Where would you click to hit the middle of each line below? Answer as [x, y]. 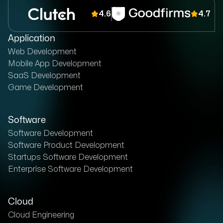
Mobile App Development [55, 63]
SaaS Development [44, 75]
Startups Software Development [68, 157]
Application [32, 38]
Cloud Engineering [41, 215]
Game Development [46, 87]
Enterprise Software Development [70, 169]
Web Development [42, 52]
